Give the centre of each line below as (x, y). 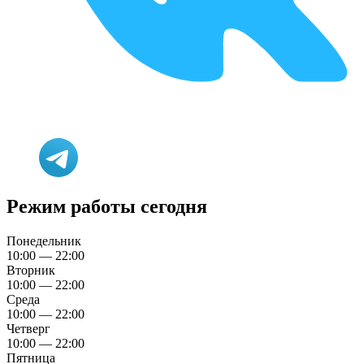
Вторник (31, 271)
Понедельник (44, 241)
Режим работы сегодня (107, 207)
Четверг (28, 329)
